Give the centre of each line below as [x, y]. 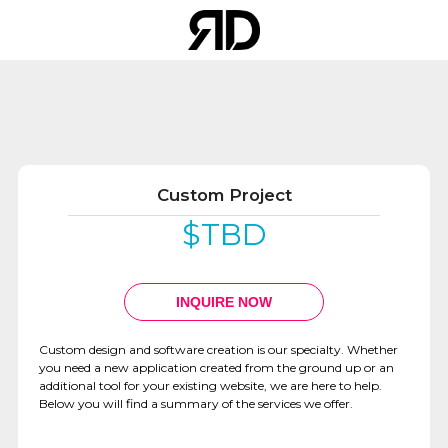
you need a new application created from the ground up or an [216, 367]
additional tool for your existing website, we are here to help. [210, 385]
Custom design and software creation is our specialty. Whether [218, 349]
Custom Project [224, 195]
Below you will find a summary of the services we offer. [195, 403]
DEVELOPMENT [67, 276]
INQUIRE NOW [224, 302]
